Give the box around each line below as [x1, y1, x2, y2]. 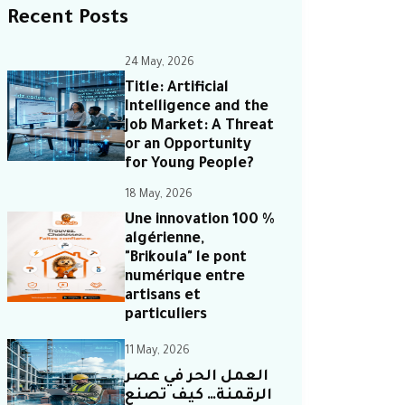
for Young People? [125, 156, 254, 173]
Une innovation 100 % [125, 212, 275, 229]
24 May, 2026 [125, 57, 194, 70]
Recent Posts [7, 9, 128, 31]
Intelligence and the [125, 99, 268, 116]
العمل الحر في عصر [125, 368, 268, 385]
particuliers [125, 307, 207, 324]
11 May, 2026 [125, 344, 190, 358]
